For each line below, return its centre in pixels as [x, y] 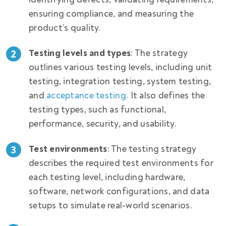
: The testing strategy [152, 149]
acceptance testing [86, 96]
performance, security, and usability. [104, 124]
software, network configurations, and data [119, 192]
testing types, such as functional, [98, 110]
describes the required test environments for [121, 163]
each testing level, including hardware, [107, 178]
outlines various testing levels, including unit [121, 68]
